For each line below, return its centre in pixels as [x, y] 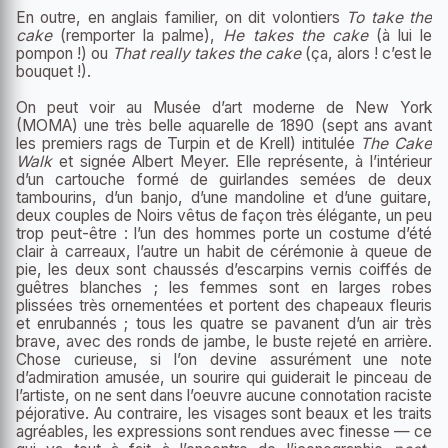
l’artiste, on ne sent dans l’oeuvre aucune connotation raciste [224, 396]
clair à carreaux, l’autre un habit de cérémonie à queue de [224, 252]
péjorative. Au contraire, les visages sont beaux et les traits [224, 414]
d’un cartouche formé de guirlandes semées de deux [224, 180]
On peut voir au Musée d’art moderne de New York [224, 108]
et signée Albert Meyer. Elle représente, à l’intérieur [242, 162]
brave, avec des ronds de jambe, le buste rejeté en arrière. [224, 342]
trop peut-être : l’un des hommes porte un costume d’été [224, 234]
